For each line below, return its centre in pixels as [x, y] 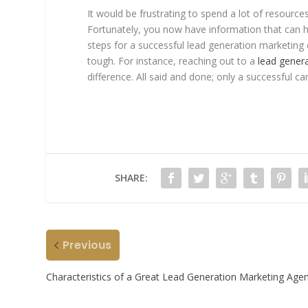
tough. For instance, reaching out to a [173, 60]
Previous [87, 245]
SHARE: [131, 177]
